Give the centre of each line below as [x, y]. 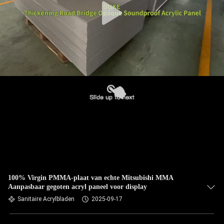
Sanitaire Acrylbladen [46, 199]
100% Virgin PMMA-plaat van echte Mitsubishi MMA [91, 178]
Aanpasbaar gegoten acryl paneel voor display [77, 187]
